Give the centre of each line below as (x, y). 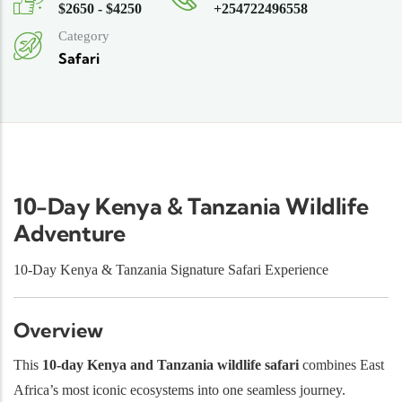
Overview (58, 330)
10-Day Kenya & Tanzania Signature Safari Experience (171, 270)
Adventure (70, 232)
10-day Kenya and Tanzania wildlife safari (170, 365)
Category (84, 36)
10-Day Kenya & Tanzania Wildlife (191, 205)
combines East (341, 365)
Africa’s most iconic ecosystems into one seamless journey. (179, 390)
